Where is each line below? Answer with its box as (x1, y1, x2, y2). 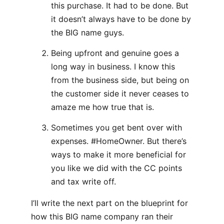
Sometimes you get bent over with (51, 122, 182, 132)
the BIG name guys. (51, 27, 124, 37)
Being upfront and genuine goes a (51, 48, 179, 58)
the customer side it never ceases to (51, 88, 189, 98)
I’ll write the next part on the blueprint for (31, 198, 188, 208)
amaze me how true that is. (51, 102, 154, 112)
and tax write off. (51, 176, 116, 186)
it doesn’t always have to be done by (51, 14, 191, 24)
